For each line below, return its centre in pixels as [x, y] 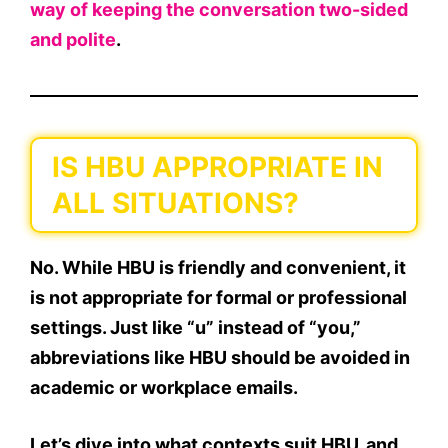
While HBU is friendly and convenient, [226, 268]
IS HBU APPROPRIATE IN [217, 167]
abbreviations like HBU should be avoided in [220, 358]
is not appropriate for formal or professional [218, 298]
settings [66, 328]
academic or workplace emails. [164, 388]
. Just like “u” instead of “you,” [231, 328]
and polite [73, 40]
